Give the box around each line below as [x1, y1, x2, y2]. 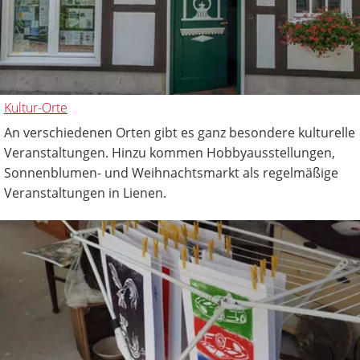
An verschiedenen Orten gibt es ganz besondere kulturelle [3, 123, 355, 141]
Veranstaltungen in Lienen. [3, 183, 166, 202]
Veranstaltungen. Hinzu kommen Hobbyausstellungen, [3, 143, 335, 162]
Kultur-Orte [3, 98, 67, 117]
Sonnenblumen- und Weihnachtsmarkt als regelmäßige [3, 163, 338, 182]
